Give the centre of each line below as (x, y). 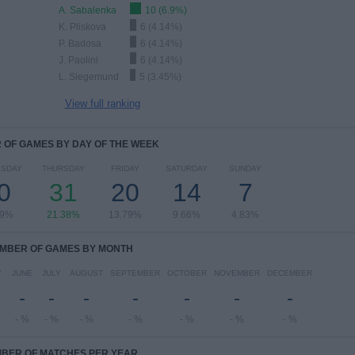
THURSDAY (63, 168)
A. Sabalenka (87, 10)
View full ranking (102, 103)
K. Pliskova (82, 27)
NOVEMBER (237, 273)
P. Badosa (80, 44)
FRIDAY (125, 168)
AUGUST (86, 273)
